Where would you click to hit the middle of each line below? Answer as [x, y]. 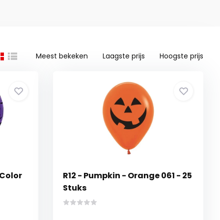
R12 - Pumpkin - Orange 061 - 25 [128, 176]
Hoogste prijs [182, 56]
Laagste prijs [124, 56]
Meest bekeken [62, 56]
